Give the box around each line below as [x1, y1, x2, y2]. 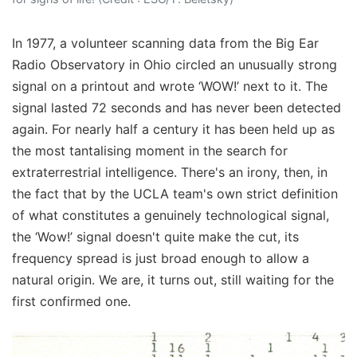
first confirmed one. [12, 293, 131, 310]
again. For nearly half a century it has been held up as [12, 121, 335, 138]
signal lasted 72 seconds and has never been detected [12, 100, 341, 116]
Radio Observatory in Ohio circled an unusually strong [12, 57, 337, 73]
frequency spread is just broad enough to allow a [12, 250, 309, 267]
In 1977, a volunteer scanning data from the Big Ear [12, 35, 319, 52]
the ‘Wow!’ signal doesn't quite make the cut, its [12, 229, 299, 245]
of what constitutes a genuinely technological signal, [12, 207, 329, 224]
